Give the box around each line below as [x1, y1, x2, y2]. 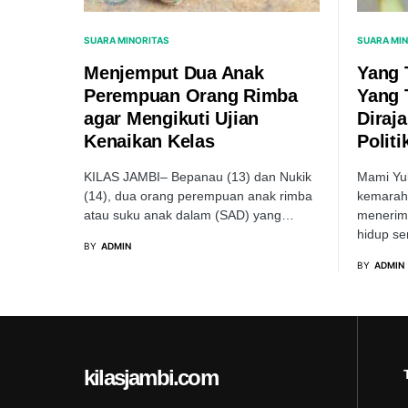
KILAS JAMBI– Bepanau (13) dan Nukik [84, 169, 311, 184]
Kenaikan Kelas [84, 131, 215, 151]
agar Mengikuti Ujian [84, 108, 259, 128]
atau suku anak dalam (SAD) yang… [84, 208, 294, 222]
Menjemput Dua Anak [84, 63, 264, 83]
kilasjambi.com [84, 365, 218, 390]
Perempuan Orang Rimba [84, 86, 298, 106]
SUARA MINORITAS [84, 35, 169, 46]
